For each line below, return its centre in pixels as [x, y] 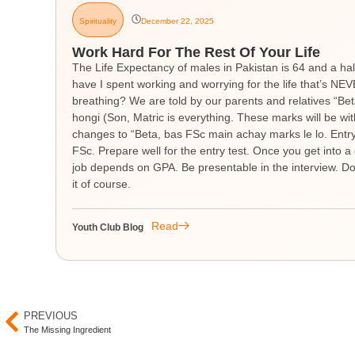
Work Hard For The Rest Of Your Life [196, 52]
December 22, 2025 [177, 21]
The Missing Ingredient [67, 329]
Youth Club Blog [108, 227]
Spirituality [98, 21]
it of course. [101, 183]
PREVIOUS [51, 315]
